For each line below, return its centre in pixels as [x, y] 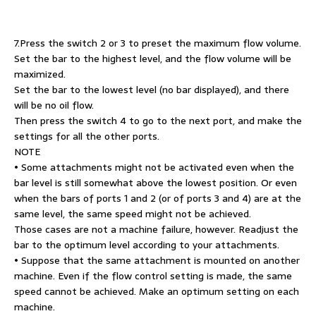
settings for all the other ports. [87, 136]
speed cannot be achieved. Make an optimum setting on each [157, 292]
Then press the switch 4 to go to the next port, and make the [158, 121]
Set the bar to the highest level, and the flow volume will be [153, 59]
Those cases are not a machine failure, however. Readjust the [156, 230]
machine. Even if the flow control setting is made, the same [153, 276]
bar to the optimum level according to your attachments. [147, 245]
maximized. [40, 74]
